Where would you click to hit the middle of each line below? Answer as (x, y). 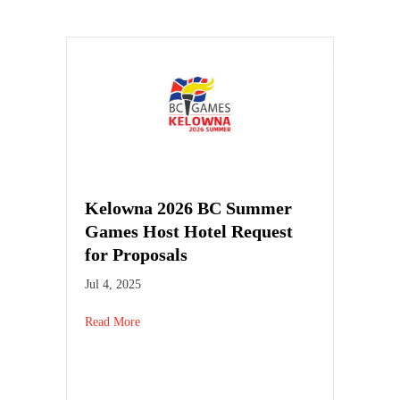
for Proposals (136, 255)
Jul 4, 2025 (113, 285)
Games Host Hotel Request (189, 232)
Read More (112, 322)
